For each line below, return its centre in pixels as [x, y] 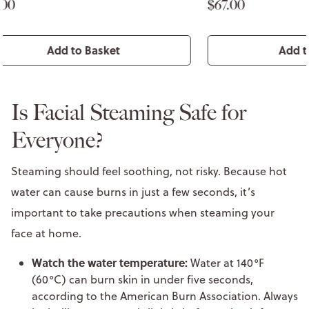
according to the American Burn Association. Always [165, 296]
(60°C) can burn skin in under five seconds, [142, 279]
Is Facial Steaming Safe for [129, 112]
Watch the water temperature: [110, 262]
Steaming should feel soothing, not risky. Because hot [149, 171]
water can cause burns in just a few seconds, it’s [133, 191]
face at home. [48, 233]
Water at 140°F [226, 262]
